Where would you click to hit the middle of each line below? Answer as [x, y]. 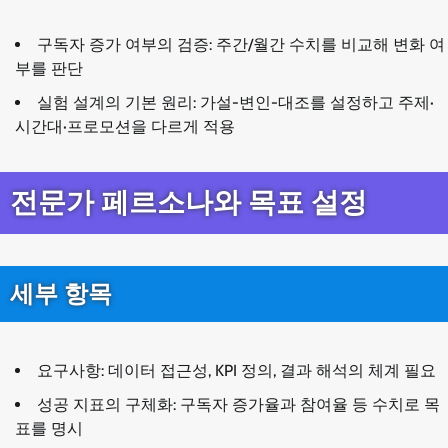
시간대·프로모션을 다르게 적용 [125, 127]
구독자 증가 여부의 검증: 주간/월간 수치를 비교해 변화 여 [241, 45]
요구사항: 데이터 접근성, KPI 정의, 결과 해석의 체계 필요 [236, 371]
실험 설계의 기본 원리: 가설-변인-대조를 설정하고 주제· [235, 103]
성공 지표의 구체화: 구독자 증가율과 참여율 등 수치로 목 [238, 405]
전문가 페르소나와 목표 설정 [188, 203]
